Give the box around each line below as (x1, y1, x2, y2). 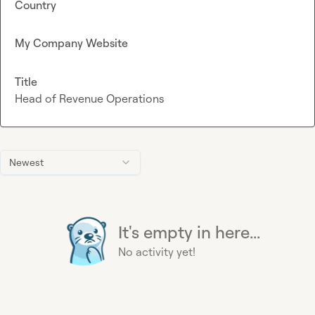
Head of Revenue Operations (15, 91, 164, 105)
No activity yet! (118, 244, 195, 259)
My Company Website (15, 36, 128, 51)
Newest (9, 155, 44, 168)
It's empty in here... (118, 221, 260, 243)
